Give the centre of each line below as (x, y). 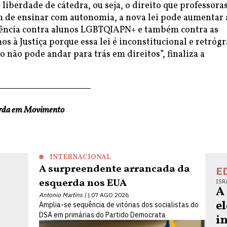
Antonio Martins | (63, 195)
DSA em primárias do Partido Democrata (103, 215)
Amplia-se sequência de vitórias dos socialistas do (119, 205)
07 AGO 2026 (110, 195)
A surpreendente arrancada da (115, 169)
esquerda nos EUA (83, 183)
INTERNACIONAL (81, 157)
